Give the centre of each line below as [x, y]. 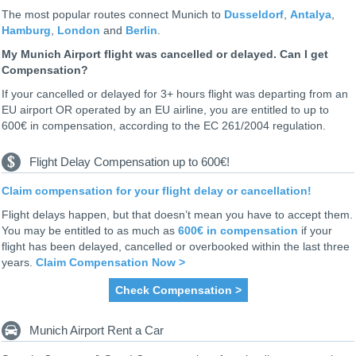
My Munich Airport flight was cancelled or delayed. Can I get [165, 54]
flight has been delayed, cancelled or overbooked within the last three [176, 247]
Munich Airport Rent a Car [97, 330]
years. [19, 263]
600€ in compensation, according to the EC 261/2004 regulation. [164, 126]
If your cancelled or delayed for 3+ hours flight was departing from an [175, 94]
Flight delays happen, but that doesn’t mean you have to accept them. [177, 215]
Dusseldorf [254, 15]
